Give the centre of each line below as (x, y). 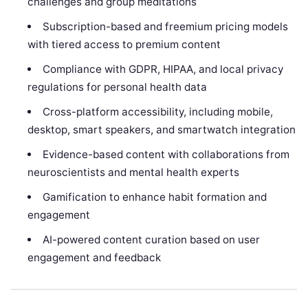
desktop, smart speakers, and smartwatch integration (162, 129)
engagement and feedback (95, 257)
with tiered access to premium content (124, 44)
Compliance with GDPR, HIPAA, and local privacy (163, 69)
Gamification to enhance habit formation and (154, 197)
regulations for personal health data (118, 87)
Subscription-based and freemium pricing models (165, 26)
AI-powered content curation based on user (151, 239)
